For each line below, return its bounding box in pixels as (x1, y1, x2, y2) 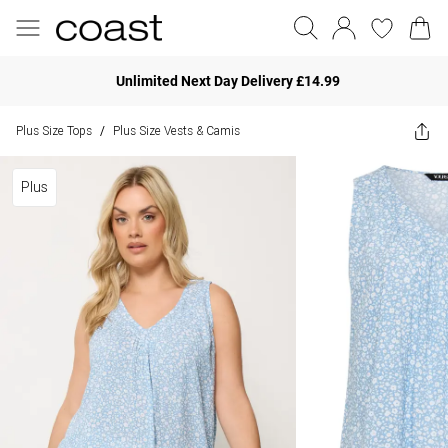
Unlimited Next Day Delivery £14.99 (116, 72, 340, 89)
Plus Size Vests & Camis (113, 123, 240, 138)
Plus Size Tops (16, 123, 92, 138)
